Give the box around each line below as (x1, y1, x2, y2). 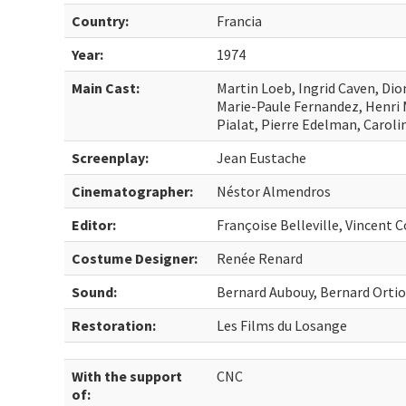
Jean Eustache (217, 149, 307, 167)
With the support (72, 367, 183, 385)
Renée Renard (217, 249, 304, 267)
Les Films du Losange (217, 316, 348, 334)
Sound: (72, 283, 118, 301)
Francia (217, 12, 263, 30)
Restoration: (72, 316, 157, 334)
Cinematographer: (72, 182, 194, 200)
